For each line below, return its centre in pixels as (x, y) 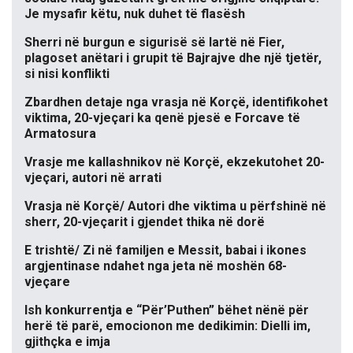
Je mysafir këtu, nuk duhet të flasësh (135, 14)
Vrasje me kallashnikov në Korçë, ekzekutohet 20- (175, 162)
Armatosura (60, 134)
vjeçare (47, 282)
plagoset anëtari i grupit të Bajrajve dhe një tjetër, (173, 58)
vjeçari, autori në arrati (93, 178)
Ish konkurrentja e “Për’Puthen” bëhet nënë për (167, 310)
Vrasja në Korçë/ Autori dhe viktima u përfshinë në (175, 206)
